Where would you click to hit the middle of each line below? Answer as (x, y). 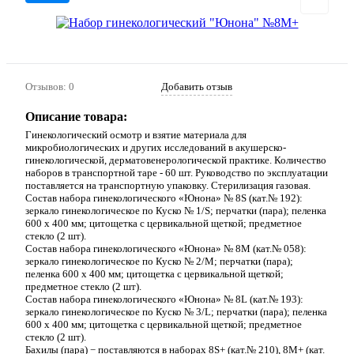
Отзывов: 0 (50, 86)
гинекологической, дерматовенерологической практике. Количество (176, 160)
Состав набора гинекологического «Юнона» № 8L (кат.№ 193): (164, 299)
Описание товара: (76, 116)
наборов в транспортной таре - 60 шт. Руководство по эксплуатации (177, 172)
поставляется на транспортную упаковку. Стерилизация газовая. (168, 185)
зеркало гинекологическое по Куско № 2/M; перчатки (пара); (159, 261)
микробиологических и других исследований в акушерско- (156, 147)
